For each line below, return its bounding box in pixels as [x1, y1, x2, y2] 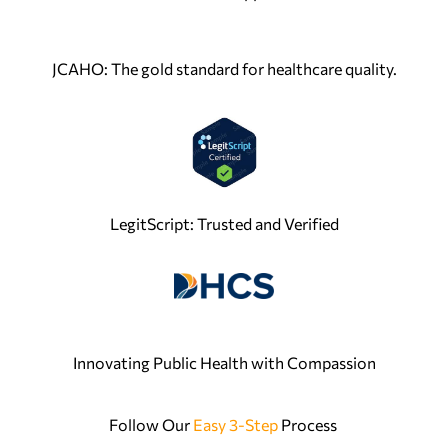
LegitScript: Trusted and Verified [109, 214, 339, 234]
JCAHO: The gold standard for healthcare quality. [51, 59, 397, 79]
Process [277, 415, 340, 435]
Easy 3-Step [192, 415, 278, 435]
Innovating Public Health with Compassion [72, 353, 376, 373]
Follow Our [108, 415, 193, 435]
